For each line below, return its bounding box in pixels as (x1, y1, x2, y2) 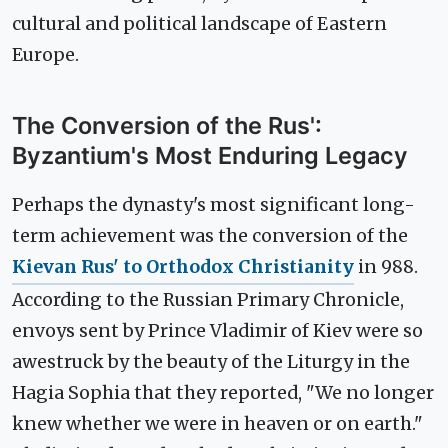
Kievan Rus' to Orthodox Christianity (12, 255, 354, 278)
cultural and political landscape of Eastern (12, 12, 387, 35)
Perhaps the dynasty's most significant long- (12, 193, 415, 216)
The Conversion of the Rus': (12, 110, 322, 140)
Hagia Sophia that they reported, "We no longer (12, 381, 434, 404)
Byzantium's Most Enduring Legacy (12, 140, 408, 170)
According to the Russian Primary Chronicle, (12, 288, 404, 311)
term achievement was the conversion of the (12, 224, 408, 247)
